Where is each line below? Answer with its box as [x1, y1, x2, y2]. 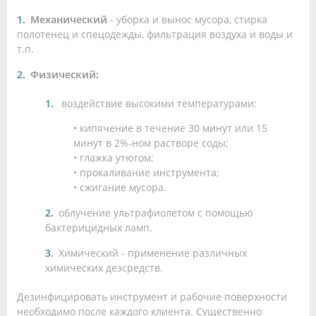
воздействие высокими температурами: [59, 97, 257, 111]
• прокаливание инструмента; [73, 166, 219, 180]
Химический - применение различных [59, 246, 247, 260]
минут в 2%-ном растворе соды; [73, 136, 229, 150]
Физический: [30, 68, 99, 82]
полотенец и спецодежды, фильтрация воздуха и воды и [17, 28, 293, 42]
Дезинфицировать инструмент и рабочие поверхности [17, 290, 287, 304]
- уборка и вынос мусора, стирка [110, 13, 267, 27]
